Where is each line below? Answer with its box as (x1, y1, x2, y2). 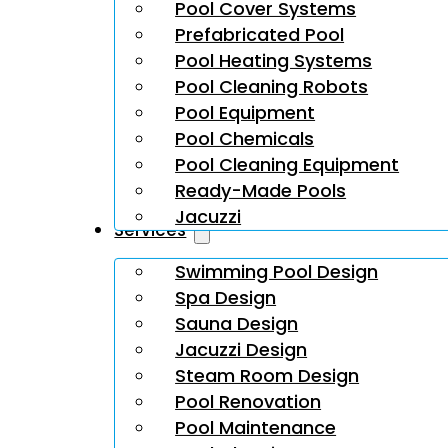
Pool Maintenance (175, 414, 337, 440)
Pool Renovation (175, 388, 322, 414)
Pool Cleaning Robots (175, 73, 369, 99)
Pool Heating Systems (175, 47, 373, 73)
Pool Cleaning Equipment (175, 151, 400, 177)
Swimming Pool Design (175, 258, 379, 284)
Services (114, 217, 187, 242)
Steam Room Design (175, 362, 360, 388)
